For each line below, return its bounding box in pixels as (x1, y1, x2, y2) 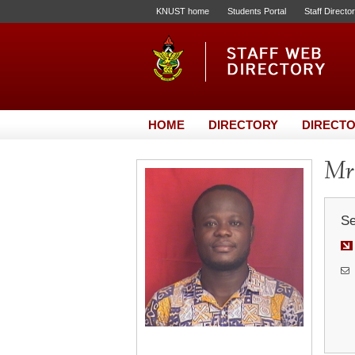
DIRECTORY (208, 118, 278, 132)
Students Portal (227, 6, 286, 16)
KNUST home (156, 6, 209, 16)
